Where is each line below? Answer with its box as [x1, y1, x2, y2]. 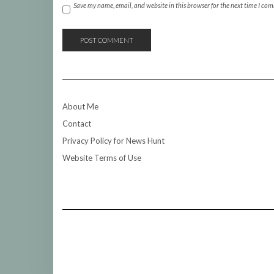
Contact [62, 119, 91, 128]
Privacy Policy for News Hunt [62, 136, 165, 146]
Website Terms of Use [62, 153, 141, 163]
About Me [62, 102, 98, 111]
